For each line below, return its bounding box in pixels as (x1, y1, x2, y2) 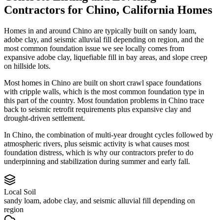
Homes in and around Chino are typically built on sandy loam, (4, 26, 196, 35)
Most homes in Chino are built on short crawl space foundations (4, 78, 201, 87)
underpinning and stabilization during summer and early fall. (4, 157, 190, 165)
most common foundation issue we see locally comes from (4, 44, 184, 53)
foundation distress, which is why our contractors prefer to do (4, 148, 193, 157)
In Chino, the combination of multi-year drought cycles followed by (4, 130, 213, 139)
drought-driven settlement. (4, 113, 85, 122)
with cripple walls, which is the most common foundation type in (4, 87, 204, 96)
